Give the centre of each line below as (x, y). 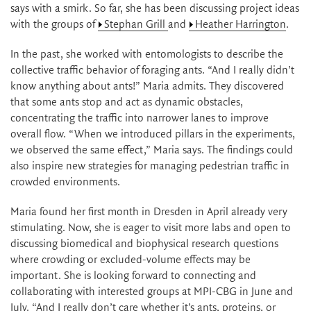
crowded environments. (65, 182)
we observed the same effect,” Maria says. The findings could (152, 150)
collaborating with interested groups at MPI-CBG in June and (152, 292)
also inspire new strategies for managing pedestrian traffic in (150, 166)
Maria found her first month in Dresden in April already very (149, 212)
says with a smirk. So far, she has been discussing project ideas (155, 9)
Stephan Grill (136, 25)
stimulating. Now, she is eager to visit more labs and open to (151, 228)
